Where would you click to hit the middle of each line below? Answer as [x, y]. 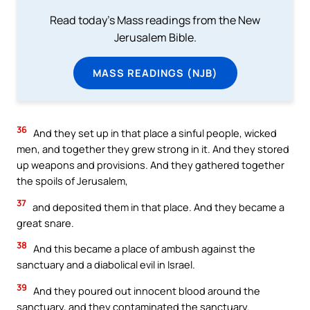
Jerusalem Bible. [155, 37]
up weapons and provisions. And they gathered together [151, 165]
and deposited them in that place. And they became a [157, 207]
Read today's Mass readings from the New [155, 20]
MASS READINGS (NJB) [155, 72]
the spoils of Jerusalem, [72, 181]
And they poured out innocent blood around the [146, 290]
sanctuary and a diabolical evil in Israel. [106, 265]
